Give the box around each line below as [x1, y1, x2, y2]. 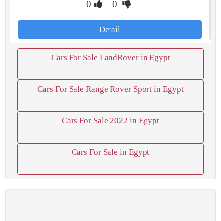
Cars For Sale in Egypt [72, 147, 149, 157]
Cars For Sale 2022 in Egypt [62, 116, 159, 125]
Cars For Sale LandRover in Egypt [51, 53, 170, 62]
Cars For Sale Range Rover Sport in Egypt [37, 84, 184, 94]
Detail [99, 25, 120, 34]
